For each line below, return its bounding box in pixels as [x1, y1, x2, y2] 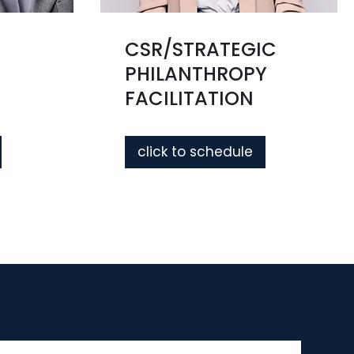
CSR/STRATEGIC [125, 36, 277, 62]
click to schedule [137, 142, 253, 161]
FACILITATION [125, 85, 254, 111]
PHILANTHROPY [125, 61, 267, 87]
